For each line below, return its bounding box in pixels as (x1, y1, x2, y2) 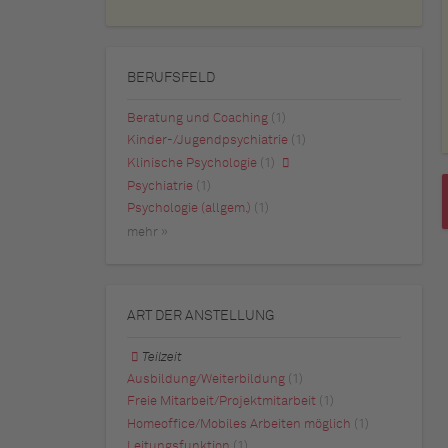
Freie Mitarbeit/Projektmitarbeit (127, 395, 316, 409)
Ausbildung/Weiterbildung (127, 373, 285, 387)
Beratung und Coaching (127, 112, 268, 126)
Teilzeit (142, 351, 183, 365)
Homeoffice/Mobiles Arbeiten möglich (127, 417, 351, 431)
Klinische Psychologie (127, 157, 257, 171)
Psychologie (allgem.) (127, 201, 251, 215)
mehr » (127, 226, 168, 240)
